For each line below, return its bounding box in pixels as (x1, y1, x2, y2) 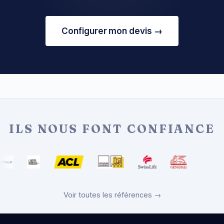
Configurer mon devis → (61, 26, 162, 36)
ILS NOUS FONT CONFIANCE (9, 121, 215, 136)
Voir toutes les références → (63, 190, 161, 199)
